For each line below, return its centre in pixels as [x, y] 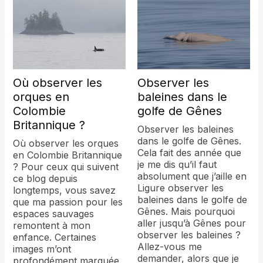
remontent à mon [52, 225]
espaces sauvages [54, 213]
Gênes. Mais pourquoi [186, 211]
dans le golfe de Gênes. [189, 141]
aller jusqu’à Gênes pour [192, 223]
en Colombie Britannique [68, 155]
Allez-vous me [170, 246]
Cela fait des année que [189, 152]
